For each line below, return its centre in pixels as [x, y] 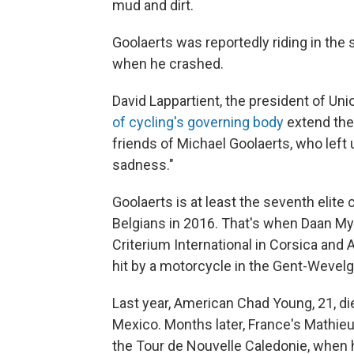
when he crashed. [168, 64]
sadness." [143, 165]
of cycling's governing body [198, 122]
